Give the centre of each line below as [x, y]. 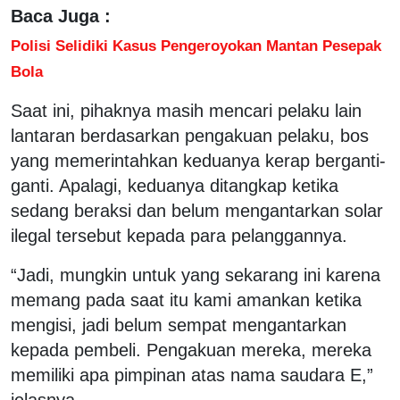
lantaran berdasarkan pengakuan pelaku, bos [190, 135]
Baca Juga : [61, 16]
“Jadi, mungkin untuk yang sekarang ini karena [196, 275]
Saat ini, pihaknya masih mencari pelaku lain [186, 110]
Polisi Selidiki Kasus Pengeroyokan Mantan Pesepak [196, 45]
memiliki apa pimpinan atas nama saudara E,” [192, 375]
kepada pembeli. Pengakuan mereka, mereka [191, 350]
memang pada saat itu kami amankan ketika [186, 300]
